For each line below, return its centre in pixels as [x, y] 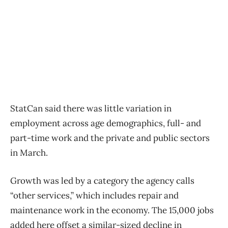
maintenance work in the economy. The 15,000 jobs [112, 210]
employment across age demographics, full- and [106, 123]
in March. [29, 152]
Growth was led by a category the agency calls [102, 180]
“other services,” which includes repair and [94, 195]
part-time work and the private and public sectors [110, 138]
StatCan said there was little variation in [91, 108]
